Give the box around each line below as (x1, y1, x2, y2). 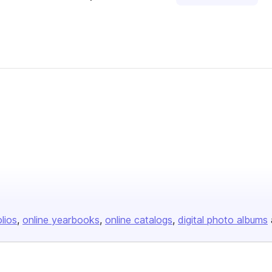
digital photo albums (178, 214, 268, 226)
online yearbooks (22, 214, 100, 226)
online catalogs (105, 214, 172, 226)
